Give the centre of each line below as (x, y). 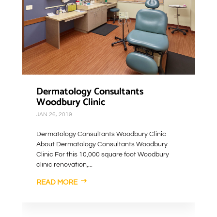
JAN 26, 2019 (54, 115)
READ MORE (57, 182)
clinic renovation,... (64, 165)
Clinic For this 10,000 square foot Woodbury (102, 155)
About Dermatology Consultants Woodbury (102, 144)
